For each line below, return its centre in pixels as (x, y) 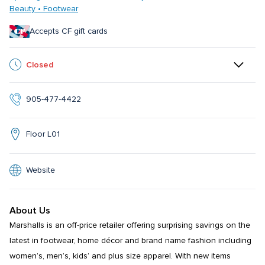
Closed (40, 64)
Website (41, 170)
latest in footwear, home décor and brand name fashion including (130, 241)
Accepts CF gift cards (69, 31)
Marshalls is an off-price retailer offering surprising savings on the (130, 226)
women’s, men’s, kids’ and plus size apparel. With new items (120, 256)
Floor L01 (43, 134)
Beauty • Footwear (44, 9)
